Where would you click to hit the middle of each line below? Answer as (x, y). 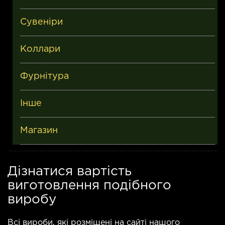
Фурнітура (44, 76)
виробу (32, 199)
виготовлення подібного (89, 185)
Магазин (39, 130)
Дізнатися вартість (70, 171)
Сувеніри (41, 22)
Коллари (40, 49)
